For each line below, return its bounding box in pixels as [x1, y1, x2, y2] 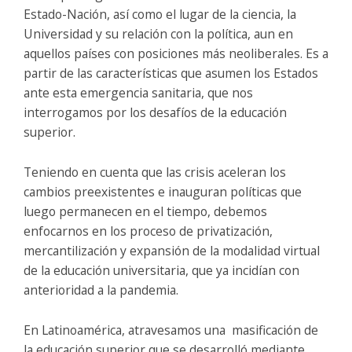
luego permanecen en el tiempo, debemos [24, 202, 267, 220]
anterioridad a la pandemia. [24, 280, 178, 299]
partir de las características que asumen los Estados [24, 64, 318, 82]
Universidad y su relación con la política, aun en [24, 24, 293, 42]
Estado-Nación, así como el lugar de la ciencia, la [24, 5, 296, 23]
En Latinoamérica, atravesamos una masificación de [24, 321, 318, 339]
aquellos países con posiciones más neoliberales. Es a [24, 44, 328, 62]
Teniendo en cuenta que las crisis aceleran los [24, 163, 286, 181]
